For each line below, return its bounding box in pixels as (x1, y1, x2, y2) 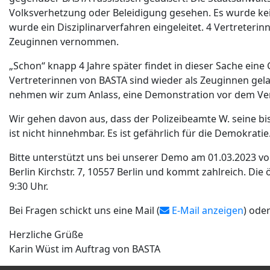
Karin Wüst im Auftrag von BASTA (9, 242, 160, 256)
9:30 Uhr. (9, 180, 48, 193)
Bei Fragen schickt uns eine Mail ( (9, 204, 160, 218)
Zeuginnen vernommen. (9, 35, 119, 49)
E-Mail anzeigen (169, 204, 243, 218)
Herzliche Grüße (9, 228, 83, 242)
